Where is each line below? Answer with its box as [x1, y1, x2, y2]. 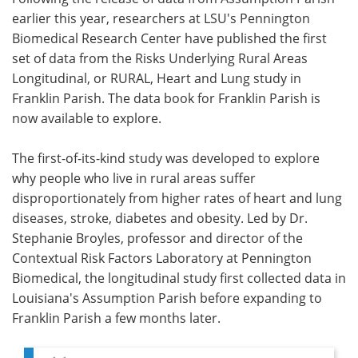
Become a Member [212, 59, 324, 76]
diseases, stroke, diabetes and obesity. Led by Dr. [12, 209, 308, 226]
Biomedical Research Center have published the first [12, 29, 327, 46]
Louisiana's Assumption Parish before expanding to [12, 288, 322, 306]
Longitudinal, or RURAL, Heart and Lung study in [12, 69, 301, 86]
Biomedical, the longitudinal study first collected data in [12, 268, 346, 286]
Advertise [239, 22, 297, 39]
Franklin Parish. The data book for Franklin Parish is [12, 89, 320, 106]
